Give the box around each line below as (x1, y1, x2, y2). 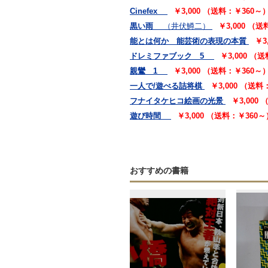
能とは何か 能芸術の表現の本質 (130, 36, 246, 45)
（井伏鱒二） (163, 21, 210, 31)
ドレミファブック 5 (130, 51, 212, 60)
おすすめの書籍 (130, 165, 188, 175)
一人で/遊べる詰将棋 (130, 81, 202, 90)
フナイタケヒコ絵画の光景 (130, 96, 223, 105)
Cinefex (130, 6, 165, 16)
